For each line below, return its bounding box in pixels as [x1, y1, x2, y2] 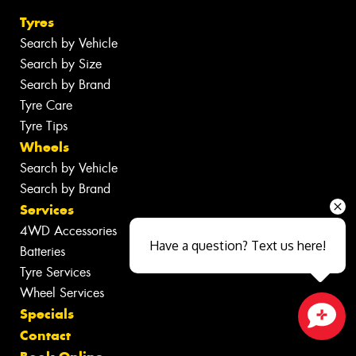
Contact [20, 327, 71, 345]
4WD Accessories [20, 222, 117, 240]
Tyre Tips [20, 118, 68, 135]
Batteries [20, 243, 65, 261]
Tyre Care [20, 97, 72, 114]
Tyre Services [20, 264, 91, 281]
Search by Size [20, 56, 102, 73]
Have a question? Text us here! [149, 238, 326, 253]
